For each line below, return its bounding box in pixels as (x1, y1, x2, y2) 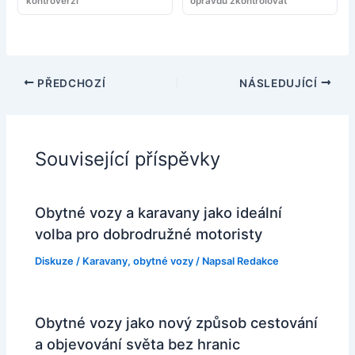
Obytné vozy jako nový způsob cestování (35, 314, 319, 332)
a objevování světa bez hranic (35, 335, 241, 353)
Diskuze (35, 255, 74, 268)
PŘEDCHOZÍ (34, 76, 106, 90)
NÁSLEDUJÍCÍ (239, 76, 321, 90)
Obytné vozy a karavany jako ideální (35, 204, 283, 222)
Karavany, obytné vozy (82, 255, 194, 268)
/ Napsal (193, 255, 238, 268)
